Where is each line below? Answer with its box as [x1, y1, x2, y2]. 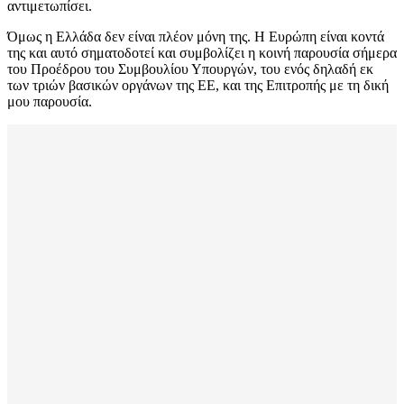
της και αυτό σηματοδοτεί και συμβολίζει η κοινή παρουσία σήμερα [7, 45, 397, 61]
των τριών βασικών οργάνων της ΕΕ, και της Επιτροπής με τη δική [7, 78, 389, 94]
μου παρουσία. [7, 94, 96, 110]
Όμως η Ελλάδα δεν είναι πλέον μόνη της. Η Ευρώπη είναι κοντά [7, 29, 384, 45]
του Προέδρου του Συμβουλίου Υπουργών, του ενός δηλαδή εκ [7, 61, 373, 78]
